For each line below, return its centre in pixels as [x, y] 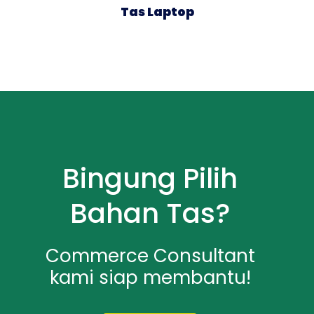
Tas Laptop [157, 12]
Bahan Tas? [150, 213]
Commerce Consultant [150, 255]
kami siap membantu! [150, 277]
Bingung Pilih [150, 178]
